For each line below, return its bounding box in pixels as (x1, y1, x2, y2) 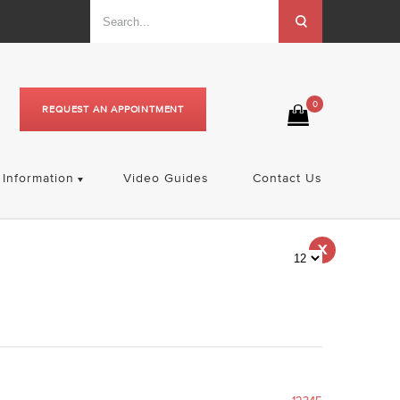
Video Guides (122, 171, 209, 186)
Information (2, 171, 74, 186)
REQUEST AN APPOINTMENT (42, 104, 184, 114)
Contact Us (252, 171, 322, 186)
